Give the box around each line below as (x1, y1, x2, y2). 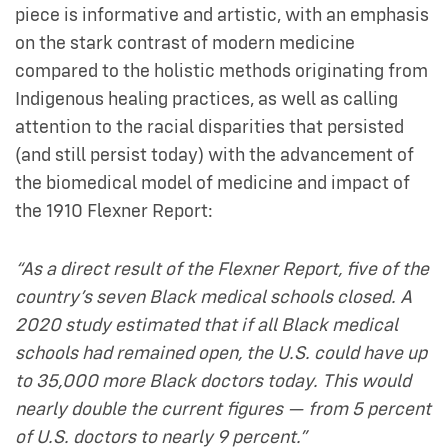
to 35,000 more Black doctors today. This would (15, 371, 411, 391)
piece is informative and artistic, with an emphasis (15, 5, 429, 25)
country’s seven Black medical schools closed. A (15, 287, 412, 307)
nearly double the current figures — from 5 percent (15, 399, 431, 419)
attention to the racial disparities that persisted (15, 117, 404, 137)
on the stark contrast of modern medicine (15, 33, 355, 53)
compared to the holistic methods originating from (15, 61, 428, 81)
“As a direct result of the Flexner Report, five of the (15, 259, 429, 279)
